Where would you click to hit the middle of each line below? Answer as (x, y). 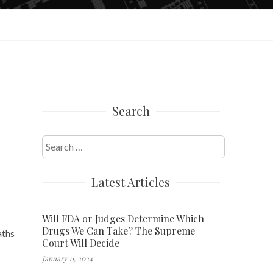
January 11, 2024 (67, 258)
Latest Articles (131, 182)
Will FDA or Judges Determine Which (123, 218)
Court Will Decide (80, 243)
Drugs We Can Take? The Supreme (118, 230)
